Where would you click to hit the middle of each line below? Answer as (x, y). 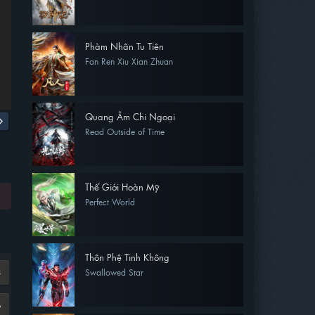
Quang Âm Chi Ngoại (130, 116)
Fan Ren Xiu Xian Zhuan (129, 61)
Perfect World (110, 202)
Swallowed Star (114, 272)
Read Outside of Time (125, 131)
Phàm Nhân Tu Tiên (124, 46)
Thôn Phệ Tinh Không (127, 257)
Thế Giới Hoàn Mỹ (122, 187)
